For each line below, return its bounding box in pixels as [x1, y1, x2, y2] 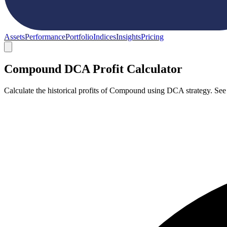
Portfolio [65, 32, 93, 41]
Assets [4, 32, 25, 41]
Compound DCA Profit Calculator [4, 62, 182, 75]
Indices [93, 32, 116, 41]
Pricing [141, 32, 164, 41]
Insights [116, 32, 141, 41]
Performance [25, 32, 65, 41]
